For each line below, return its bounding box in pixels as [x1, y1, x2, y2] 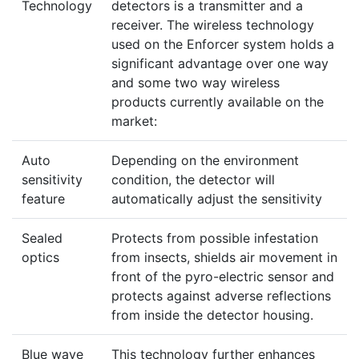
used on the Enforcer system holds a [111, 35, 334, 52]
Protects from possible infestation [111, 229, 318, 246]
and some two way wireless [111, 74, 280, 91]
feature [22, 190, 65, 207]
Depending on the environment [111, 151, 299, 168]
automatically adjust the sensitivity [111, 190, 322, 207]
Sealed [22, 229, 63, 246]
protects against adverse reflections [111, 287, 331, 304]
